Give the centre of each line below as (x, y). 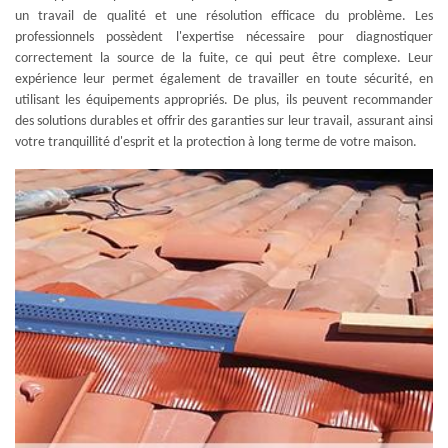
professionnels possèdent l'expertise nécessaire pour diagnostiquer (224, 37)
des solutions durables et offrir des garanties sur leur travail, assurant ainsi (224, 121)
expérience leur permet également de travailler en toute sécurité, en (224, 79)
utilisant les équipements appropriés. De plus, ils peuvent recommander (224, 100)
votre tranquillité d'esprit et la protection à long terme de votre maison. (216, 142)
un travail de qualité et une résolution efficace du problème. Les (224, 16)
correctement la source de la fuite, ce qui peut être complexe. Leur (224, 58)
